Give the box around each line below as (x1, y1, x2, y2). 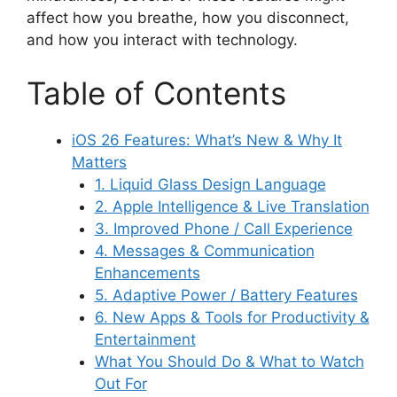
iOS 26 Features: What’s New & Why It (72, 130, 342, 149)
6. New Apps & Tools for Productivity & (94, 307, 370, 326)
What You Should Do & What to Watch (94, 352, 364, 370)
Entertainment (94, 330, 196, 348)
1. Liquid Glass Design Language (94, 175, 326, 193)
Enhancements (94, 263, 200, 282)
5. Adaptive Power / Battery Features (94, 285, 358, 304)
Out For (94, 374, 147, 393)
